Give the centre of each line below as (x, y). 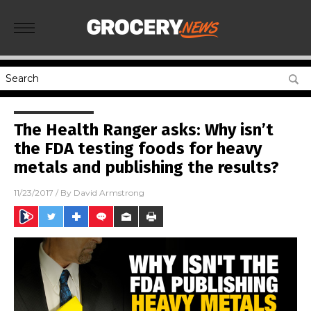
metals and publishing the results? (146, 167)
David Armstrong (109, 193)
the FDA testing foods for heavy (138, 149)
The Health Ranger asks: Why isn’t (144, 130)
